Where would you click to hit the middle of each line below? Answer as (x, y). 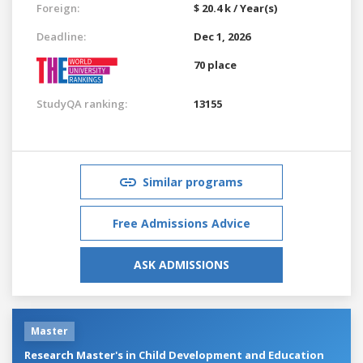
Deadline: (61, 36)
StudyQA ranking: (82, 103)
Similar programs (193, 181)
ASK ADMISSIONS (181, 264)
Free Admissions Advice (181, 223)
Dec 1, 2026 (222, 36)
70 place (215, 64)
